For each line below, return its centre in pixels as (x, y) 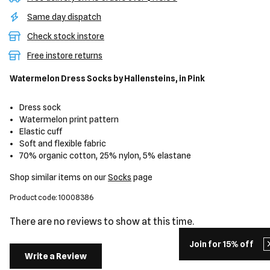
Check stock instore (66, 36)
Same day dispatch (64, 17)
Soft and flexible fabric (63, 143)
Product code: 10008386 (52, 197)
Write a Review (56, 256)
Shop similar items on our (59, 177)
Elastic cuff (41, 131)
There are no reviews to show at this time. (102, 221)
